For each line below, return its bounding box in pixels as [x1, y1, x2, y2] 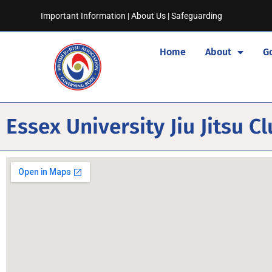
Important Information [41, 10, 126, 21]
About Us [131, 10, 166, 21]
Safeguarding [171, 10, 223, 21]
